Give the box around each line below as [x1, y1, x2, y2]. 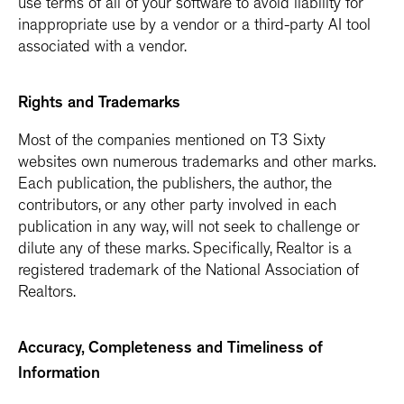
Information [18, 367, 100, 383]
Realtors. [18, 286, 76, 302]
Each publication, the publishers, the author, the [18, 178, 332, 194]
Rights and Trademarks [18, 96, 180, 113]
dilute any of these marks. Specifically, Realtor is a [18, 243, 352, 259]
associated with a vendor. [18, 41, 187, 57]
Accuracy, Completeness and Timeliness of [18, 342, 323, 358]
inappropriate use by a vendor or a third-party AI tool [18, 19, 371, 35]
